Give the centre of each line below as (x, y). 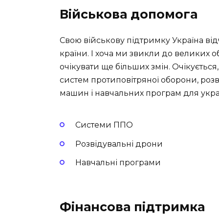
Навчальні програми (118, 162)
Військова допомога (129, 14)
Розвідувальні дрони (119, 144)
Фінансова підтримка (132, 207)
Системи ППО (104, 125)
